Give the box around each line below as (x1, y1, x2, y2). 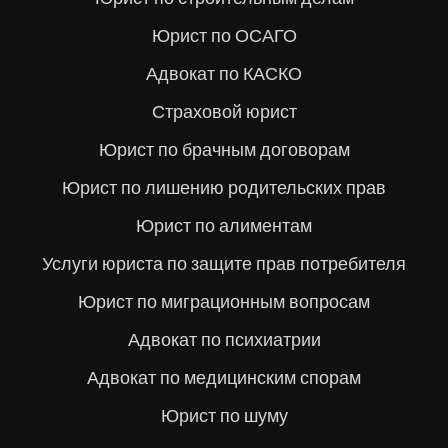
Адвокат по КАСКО (146, 63, 302, 86)
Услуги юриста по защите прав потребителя (42, 253, 406, 276)
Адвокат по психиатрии (127, 329, 321, 352)
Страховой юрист (151, 101, 297, 124)
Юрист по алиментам (136, 215, 312, 238)
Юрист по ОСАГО (151, 25, 297, 48)
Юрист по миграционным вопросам (78, 291, 370, 314)
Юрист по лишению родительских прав (62, 177, 386, 200)
